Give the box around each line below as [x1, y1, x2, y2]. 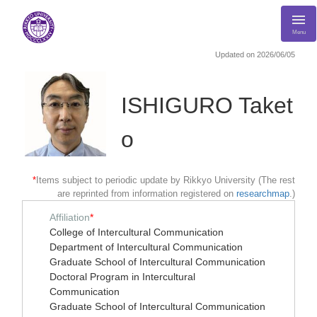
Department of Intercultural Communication [50, 241, 243, 253]
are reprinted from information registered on [57, 188, 236, 199]
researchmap [236, 188, 289, 199]
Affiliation [50, 212, 90, 223]
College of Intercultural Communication [50, 226, 224, 238]
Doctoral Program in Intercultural [50, 271, 195, 282]
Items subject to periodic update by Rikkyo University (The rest [36, 175, 295, 185]
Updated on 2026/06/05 [215, 50, 295, 59]
